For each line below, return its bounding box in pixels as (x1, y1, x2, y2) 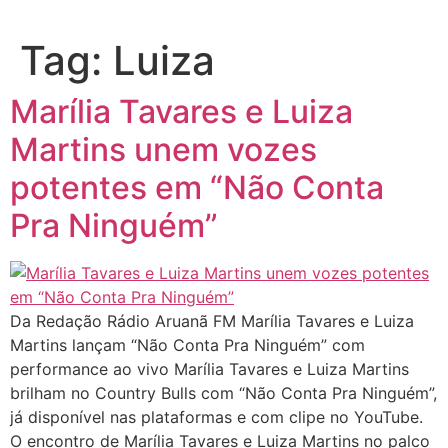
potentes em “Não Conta (10, 167, 384, 207)
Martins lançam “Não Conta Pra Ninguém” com (10, 334, 365, 355)
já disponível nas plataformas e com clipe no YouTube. (10, 406, 423, 427)
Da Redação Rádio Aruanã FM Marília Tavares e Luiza (10, 310, 414, 331)
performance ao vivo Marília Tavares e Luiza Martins (10, 358, 409, 379)
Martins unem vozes (10, 129, 317, 169)
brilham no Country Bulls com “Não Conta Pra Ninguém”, (10, 382, 437, 403)
